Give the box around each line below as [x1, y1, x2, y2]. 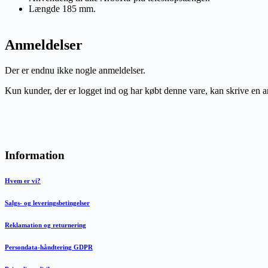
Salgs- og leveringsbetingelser [5, 199, 90, 207]
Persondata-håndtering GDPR [5, 243, 93, 251]
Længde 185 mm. [29, 3, 96, 14]
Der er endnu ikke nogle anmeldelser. [5, 65, 145, 75]
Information [5, 149, 65, 162]
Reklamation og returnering [5, 221, 86, 229]
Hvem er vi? [5, 177, 41, 185]
